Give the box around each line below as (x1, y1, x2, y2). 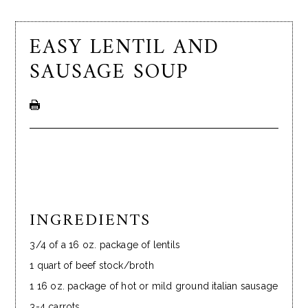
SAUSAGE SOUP (30, 54, 189, 91)
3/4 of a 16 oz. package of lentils (30, 239, 181, 251)
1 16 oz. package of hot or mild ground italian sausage (30, 280, 278, 292)
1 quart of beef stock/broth (30, 260, 154, 272)
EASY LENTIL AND (30, 30, 220, 67)
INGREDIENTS (30, 206, 151, 236)
